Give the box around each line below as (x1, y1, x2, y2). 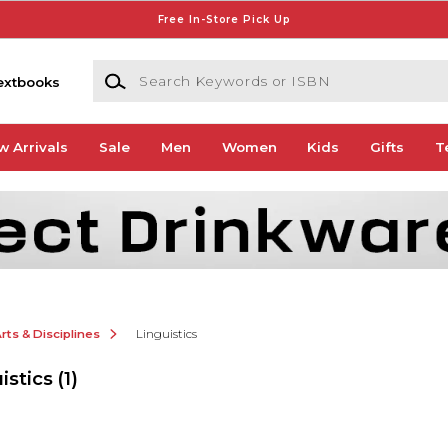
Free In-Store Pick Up (157, 12, 291, 26)
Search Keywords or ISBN (91, 61, 271, 78)
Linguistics (135, 326, 197, 341)
